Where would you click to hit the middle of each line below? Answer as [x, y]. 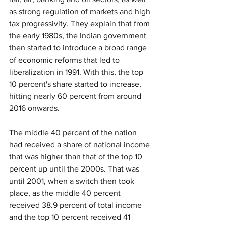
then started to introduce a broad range [79, 48]
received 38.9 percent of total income [76, 205]
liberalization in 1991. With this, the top [77, 72]
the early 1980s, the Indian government [79, 36]
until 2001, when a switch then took [73, 181]
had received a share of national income [80, 145]
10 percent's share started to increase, [76, 84]
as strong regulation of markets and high [81, 11]
